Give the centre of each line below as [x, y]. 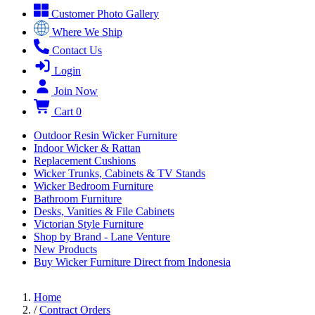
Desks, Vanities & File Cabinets [104, 211]
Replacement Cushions [85, 161]
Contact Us [77, 50]
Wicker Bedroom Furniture [94, 186]
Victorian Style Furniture [89, 224]
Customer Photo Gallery [105, 14]
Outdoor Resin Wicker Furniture [105, 135]
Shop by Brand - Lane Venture [102, 237]
